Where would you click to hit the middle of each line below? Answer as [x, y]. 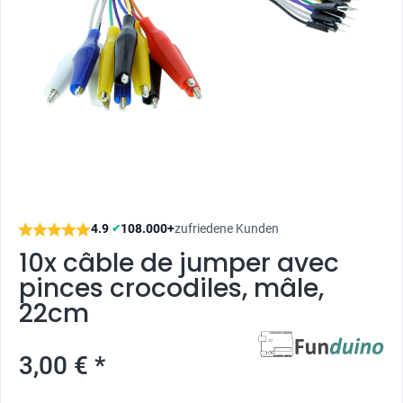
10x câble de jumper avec [179, 263]
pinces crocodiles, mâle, [171, 288]
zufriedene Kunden [227, 228]
